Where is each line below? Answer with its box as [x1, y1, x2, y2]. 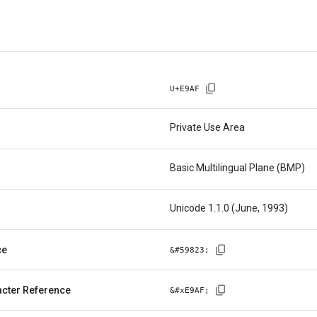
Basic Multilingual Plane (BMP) [170, 162, 305, 173]
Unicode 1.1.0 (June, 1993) [170, 202, 288, 214]
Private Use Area [170, 122, 245, 133]
